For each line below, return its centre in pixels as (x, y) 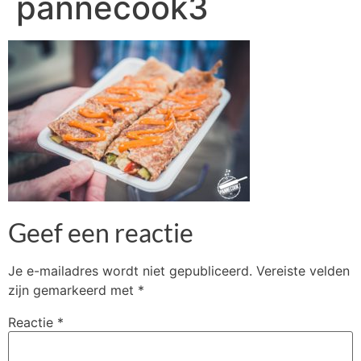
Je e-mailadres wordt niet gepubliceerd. (130, 271)
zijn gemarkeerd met (73, 290)
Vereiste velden (303, 271)
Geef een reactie (101, 233)
